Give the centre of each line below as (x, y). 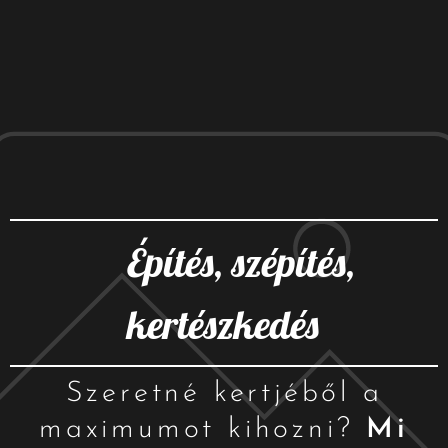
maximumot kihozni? (203, 430)
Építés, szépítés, (231, 262)
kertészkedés (231, 324)
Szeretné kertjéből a (224, 394)
